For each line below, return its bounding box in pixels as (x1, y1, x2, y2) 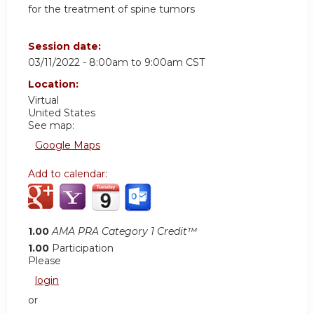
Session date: (28, 40, 104, 53)
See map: (28, 119, 74, 132)
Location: (28, 78, 81, 91)
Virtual (28, 94, 59, 107)
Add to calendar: (28, 168, 110, 181)
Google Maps (35, 139, 100, 152)
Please (28, 254, 61, 268)
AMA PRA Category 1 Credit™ (52, 225, 197, 238)
